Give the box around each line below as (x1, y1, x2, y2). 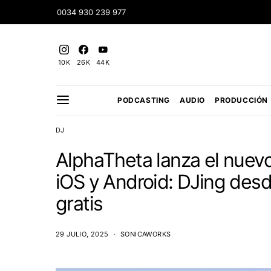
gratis (56, 192, 103, 215)
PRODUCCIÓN (215, 96, 269, 105)
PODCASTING (117, 96, 171, 105)
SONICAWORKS (120, 230, 171, 238)
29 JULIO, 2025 (56, 230, 109, 238)
